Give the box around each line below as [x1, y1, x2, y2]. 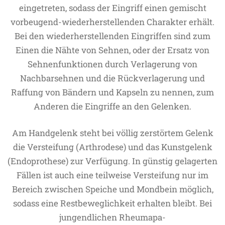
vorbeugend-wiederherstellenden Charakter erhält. [11, 16, 214, 28]
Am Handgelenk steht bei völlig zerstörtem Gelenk [12, 127, 213, 139]
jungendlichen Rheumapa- [59, 211, 166, 223]
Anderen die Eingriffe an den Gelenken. [34, 100, 191, 112]
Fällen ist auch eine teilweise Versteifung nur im [17, 169, 208, 181]
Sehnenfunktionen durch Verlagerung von [28, 58, 197, 70]
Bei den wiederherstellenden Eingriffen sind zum [15, 30, 210, 42]
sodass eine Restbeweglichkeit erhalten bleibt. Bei [13, 197, 212, 209]
